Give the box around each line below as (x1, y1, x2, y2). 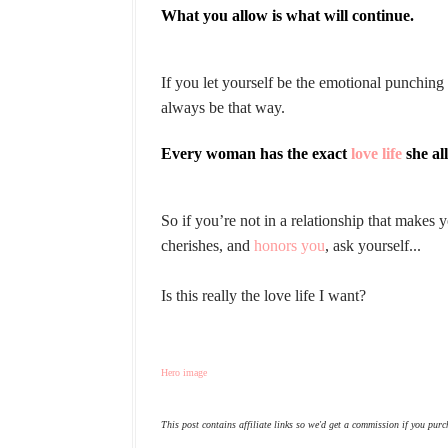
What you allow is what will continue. (161, 7, 414, 24)
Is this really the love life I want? (161, 287, 366, 304)
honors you (254, 237, 325, 254)
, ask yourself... (325, 237, 421, 254)
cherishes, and (161, 237, 254, 254)
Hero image (161, 367, 207, 378)
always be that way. (161, 99, 285, 116)
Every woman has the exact (161, 145, 351, 162)
